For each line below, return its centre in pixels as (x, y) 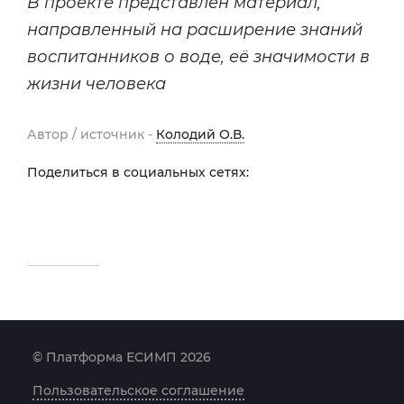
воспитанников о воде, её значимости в (198, 57)
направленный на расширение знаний (195, 30)
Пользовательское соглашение (138, 390)
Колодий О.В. (200, 134)
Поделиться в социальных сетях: (138, 172)
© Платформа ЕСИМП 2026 (122, 357)
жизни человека (96, 84)
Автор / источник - (92, 134)
